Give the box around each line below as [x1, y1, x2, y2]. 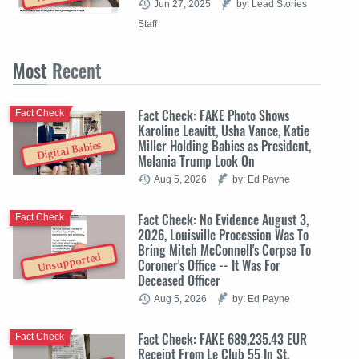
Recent [47, 56, 102, 84]
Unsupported [36, 251, 102, 274]
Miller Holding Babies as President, [138, 135, 311, 155]
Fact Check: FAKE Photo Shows [138, 105, 289, 125]
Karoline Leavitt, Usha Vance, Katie [138, 120, 309, 140]
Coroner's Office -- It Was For [138, 255, 280, 275]
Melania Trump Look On [138, 151, 255, 171]
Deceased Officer [138, 270, 220, 290]
